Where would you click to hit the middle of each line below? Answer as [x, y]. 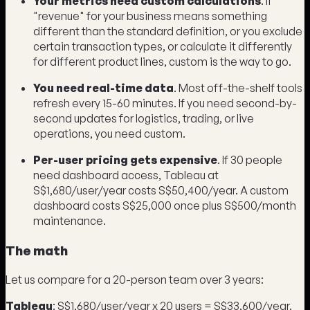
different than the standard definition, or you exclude [168, 31]
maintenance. [70, 221]
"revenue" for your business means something [150, 16]
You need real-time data [103, 88]
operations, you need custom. [109, 134]
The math [37, 250]
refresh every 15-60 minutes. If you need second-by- [165, 103]
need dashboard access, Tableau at [126, 175]
